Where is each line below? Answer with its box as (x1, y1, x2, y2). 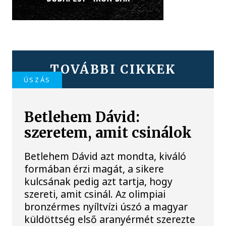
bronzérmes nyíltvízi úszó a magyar (24, 200, 188, 214)
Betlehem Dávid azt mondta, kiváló (24, 149, 187, 163)
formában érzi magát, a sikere (24, 162, 164, 176)
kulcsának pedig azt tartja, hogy (24, 175, 173, 189)
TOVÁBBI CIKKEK (50, 62, 176, 78)
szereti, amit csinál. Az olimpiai (24, 187, 166, 201)
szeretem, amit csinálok (24, 124, 192, 142)
